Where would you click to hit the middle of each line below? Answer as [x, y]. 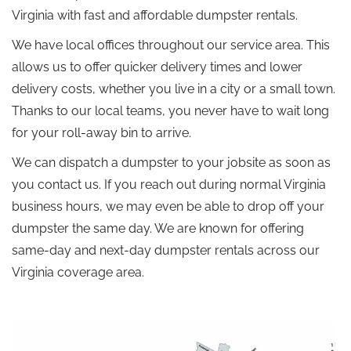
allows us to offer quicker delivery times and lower [157, 67]
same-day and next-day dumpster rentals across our [166, 250]
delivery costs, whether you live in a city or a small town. [174, 89]
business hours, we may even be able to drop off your [168, 206]
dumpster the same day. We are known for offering [158, 228]
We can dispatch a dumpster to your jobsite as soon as [171, 163]
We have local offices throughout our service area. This [171, 45]
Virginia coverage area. [78, 272]
